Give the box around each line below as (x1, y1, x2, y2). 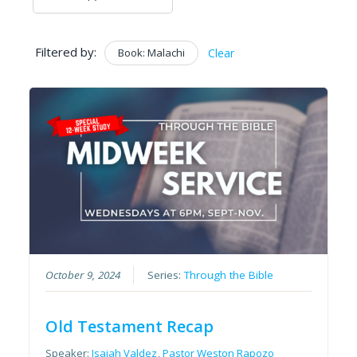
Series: (147, 268, 185, 283)
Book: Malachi (117, 45, 185, 60)
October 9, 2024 (45, 268, 121, 283)
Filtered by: (34, 43, 96, 60)
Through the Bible (184, 268, 274, 283)
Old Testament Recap (45, 316, 214, 338)
